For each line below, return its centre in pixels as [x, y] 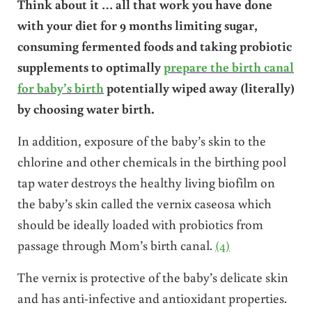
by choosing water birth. [86, 108]
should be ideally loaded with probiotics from [140, 224]
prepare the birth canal [228, 66]
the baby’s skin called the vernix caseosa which [144, 203]
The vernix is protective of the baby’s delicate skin [153, 276]
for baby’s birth [60, 87]
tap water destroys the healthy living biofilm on [146, 182]
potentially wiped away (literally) [199, 87]
